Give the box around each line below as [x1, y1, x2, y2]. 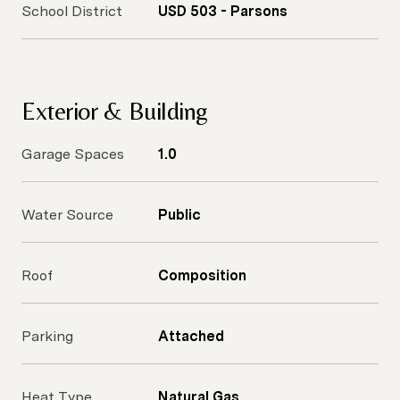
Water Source [21, 206, 113, 223]
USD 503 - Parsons [158, 3, 287, 20]
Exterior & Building [21, 96, 209, 125]
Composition [158, 267, 246, 284]
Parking [21, 328, 73, 345]
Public [158, 206, 201, 223]
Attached [158, 328, 224, 345]
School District [21, 3, 122, 20]
